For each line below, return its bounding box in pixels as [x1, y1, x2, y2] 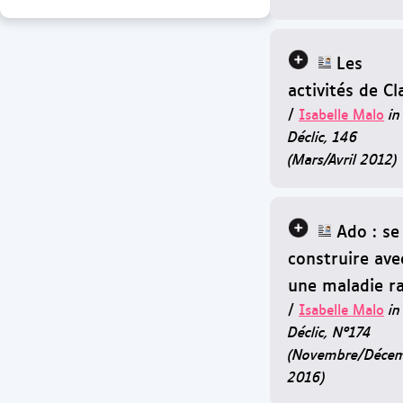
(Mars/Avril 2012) [288, 147, 398, 170]
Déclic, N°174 [288, 319, 372, 343]
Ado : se [336, 216, 399, 244]
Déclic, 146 [288, 124, 358, 148]
